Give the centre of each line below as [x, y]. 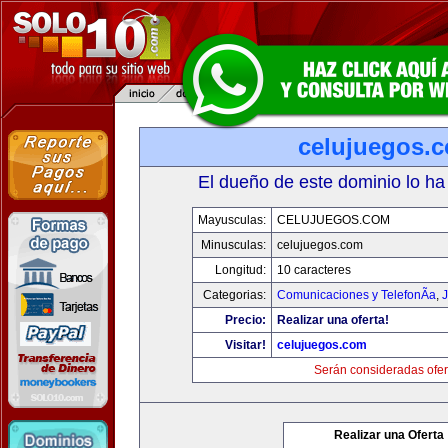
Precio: [245, 320]
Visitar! [245, 345]
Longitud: [240, 270]
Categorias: [234, 295]
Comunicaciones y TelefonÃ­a [356, 295]
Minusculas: [233, 245]
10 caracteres [314, 270]
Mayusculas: [232, 220]
